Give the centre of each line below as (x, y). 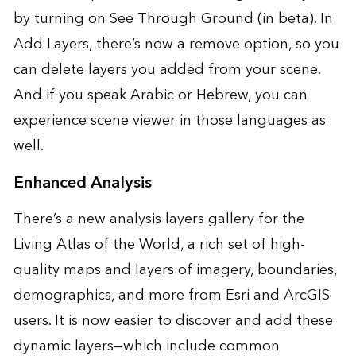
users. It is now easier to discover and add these (173, 321)
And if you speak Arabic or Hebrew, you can (160, 95)
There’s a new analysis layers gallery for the (159, 219)
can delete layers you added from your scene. (166, 70)
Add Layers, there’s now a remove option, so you (176, 44)
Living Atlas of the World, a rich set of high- (159, 245)
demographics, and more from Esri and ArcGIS (171, 296)
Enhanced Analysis (82, 183)
